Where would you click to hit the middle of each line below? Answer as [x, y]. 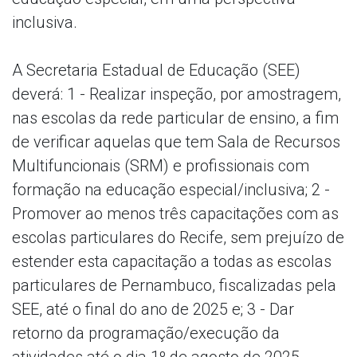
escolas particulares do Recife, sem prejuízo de [178, 237]
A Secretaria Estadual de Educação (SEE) [156, 70]
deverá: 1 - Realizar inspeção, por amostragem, [177, 94]
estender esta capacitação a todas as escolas [172, 261]
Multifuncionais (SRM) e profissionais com [161, 165]
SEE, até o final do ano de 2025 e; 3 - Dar [153, 309]
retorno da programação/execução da [146, 333]
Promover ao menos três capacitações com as [175, 213]
